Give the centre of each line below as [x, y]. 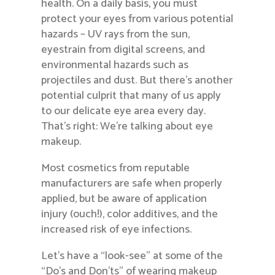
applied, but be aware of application [124, 199]
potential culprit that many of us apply [131, 96]
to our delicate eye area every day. [124, 111]
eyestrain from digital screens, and [123, 50]
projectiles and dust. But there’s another [137, 81]
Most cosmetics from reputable [116, 168]
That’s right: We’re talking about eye [127, 127]
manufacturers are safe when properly [132, 184]
